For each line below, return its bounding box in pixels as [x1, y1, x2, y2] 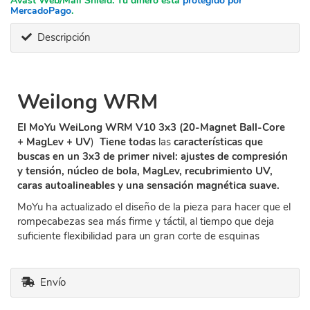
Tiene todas [100, 135, 156, 149]
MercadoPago [10, 4, 71, 17]
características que [174, 135, 263, 149]
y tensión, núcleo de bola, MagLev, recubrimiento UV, [17, 164, 273, 178]
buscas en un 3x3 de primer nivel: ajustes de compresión [17, 149, 288, 163]
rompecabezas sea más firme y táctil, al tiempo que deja [17, 215, 274, 228]
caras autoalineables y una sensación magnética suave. [17, 179, 282, 192]
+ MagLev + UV [17, 135, 91, 149]
